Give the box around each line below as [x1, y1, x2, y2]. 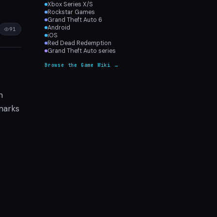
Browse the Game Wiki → [45, 62, 119, 68]
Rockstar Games [47, 8, 95, 16]
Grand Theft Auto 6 [47, 16, 102, 24]
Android [47, 24, 70, 31]
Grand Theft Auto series [47, 47, 116, 55]
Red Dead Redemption [47, 39, 111, 47]
